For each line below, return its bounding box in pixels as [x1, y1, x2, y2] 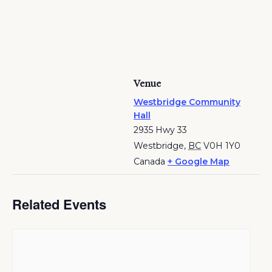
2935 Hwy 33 [134, 124, 187, 135]
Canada [134, 156, 165, 167]
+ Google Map [168, 156, 229, 167]
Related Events [12, 194, 106, 214]
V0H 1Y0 [203, 140, 240, 151]
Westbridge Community [134, 97, 240, 107]
